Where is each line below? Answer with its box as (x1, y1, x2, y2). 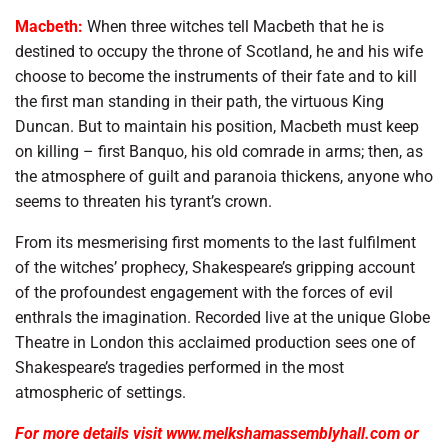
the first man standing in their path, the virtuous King (15, 91, 384, 111)
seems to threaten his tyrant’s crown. (15, 191, 272, 211)
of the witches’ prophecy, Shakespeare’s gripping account (15, 257, 415, 277)
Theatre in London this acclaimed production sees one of (15, 332, 416, 352)
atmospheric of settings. (15, 382, 186, 402)
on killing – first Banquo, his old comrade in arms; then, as (15, 141, 423, 161)
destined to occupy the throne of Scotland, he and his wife (15, 41, 423, 61)
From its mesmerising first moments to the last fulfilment (15, 232, 416, 252)
